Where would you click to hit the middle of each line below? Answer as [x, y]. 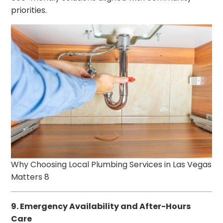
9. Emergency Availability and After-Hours [101, 206]
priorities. [29, 10]
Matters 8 [30, 177]
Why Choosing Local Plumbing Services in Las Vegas [111, 164]
